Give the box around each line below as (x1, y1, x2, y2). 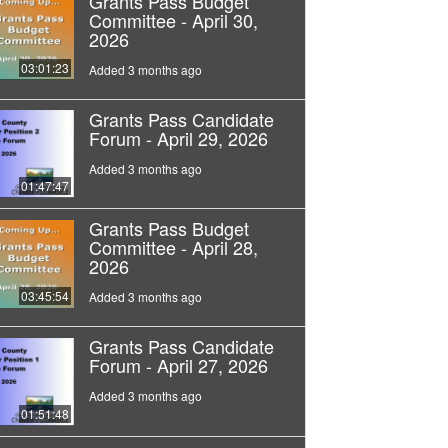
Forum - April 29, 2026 (88, 124, 268, 151)
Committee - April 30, (88, 6, 258, 33)
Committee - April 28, (88, 234, 258, 261)
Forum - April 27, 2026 (88, 352, 268, 379)
